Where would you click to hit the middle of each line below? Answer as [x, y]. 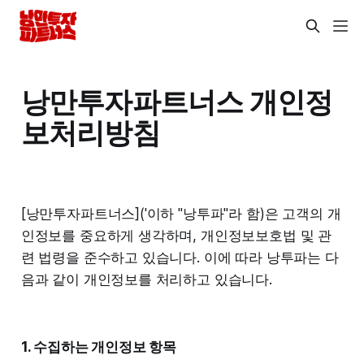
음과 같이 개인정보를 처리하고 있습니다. [146, 279]
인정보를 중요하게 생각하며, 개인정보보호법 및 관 [176, 235]
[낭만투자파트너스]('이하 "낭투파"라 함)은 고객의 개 [181, 213]
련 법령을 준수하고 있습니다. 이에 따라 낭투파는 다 [180, 257]
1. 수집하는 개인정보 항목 [99, 347]
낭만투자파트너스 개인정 [177, 101]
